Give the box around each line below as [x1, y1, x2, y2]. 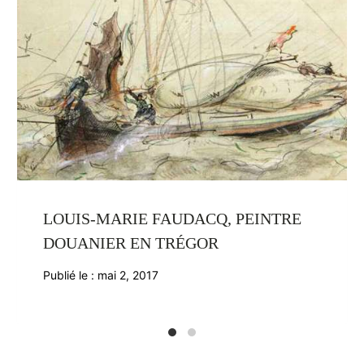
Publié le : [43, 267, 95, 282]
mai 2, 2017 [97, 267, 158, 282]
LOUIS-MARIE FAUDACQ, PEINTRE [43, 209, 302, 227]
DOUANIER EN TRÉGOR [43, 233, 219, 252]
